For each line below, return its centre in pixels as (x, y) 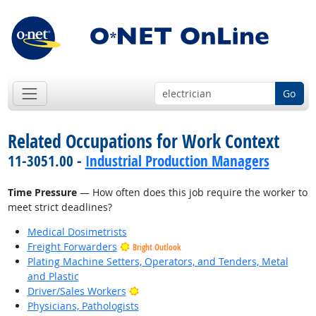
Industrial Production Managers (177, 161)
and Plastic (53, 276)
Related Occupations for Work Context (143, 141)
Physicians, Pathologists (83, 306)
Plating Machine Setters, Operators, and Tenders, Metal (158, 262)
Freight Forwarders (72, 247)
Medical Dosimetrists (77, 232)
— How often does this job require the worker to (192, 193)
